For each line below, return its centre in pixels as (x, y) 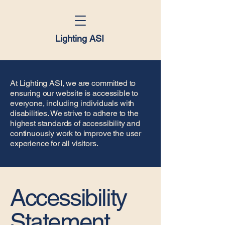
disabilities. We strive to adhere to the (74, 113)
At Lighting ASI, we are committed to (73, 83)
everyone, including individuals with (72, 103)
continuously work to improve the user (76, 133)
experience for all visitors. (54, 143)
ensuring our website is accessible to (74, 93)
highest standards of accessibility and (75, 123)
